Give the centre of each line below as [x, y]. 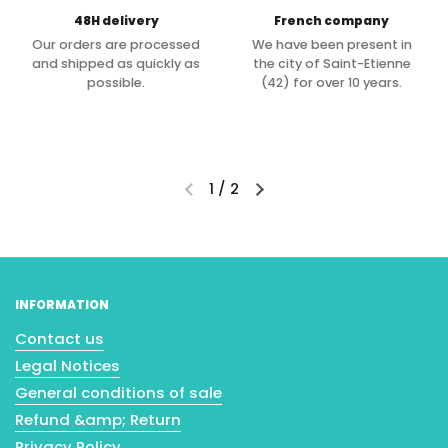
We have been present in [331, 45]
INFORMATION [62, 305]
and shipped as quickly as [116, 64]
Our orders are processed [116, 45]
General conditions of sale [118, 393]
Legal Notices [67, 366]
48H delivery [116, 20]
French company [332, 20]
